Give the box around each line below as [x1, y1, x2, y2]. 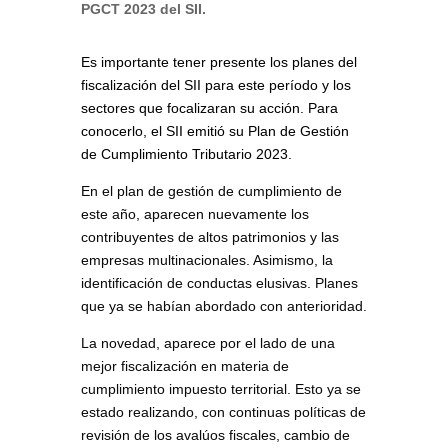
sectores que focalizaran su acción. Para [80, 99, 338, 116]
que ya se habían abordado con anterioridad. [80, 297, 367, 314]
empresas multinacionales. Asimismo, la [80, 251, 333, 268]
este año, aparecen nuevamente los [80, 205, 309, 222]
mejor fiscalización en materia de [80, 357, 289, 374]
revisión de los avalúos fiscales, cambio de [80, 426, 350, 443]
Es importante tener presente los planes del [80, 53, 357, 70]
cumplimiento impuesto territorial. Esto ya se [80, 380, 361, 397]
